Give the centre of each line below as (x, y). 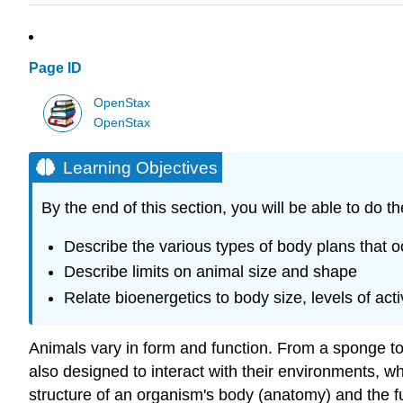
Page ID (55, 68)
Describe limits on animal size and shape (210, 272)
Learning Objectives (140, 167)
